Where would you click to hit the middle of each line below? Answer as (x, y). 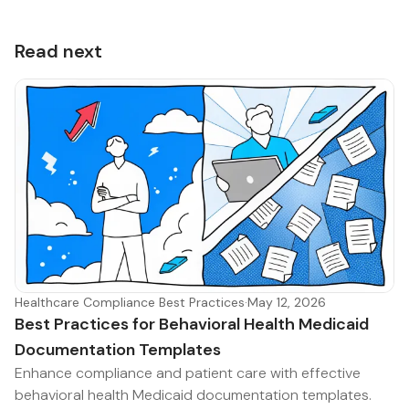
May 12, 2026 (287, 302)
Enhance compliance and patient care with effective (188, 372)
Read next (58, 51)
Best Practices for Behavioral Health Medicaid (192, 324)
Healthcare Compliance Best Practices (130, 302)
